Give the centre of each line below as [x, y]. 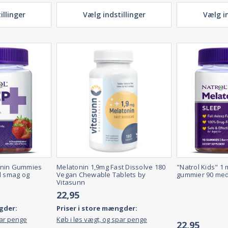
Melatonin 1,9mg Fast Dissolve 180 [111, 167]
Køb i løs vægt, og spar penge [102, 220]
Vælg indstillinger [114, 15]
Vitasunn [71, 182]
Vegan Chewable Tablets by [101, 175]
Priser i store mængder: [97, 208]
